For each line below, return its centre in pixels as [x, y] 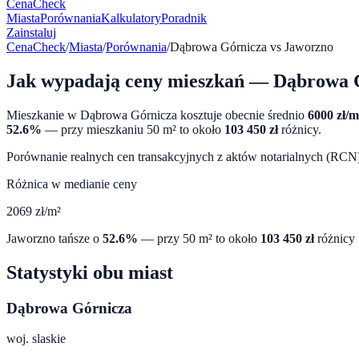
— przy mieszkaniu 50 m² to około [133, 129]
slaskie [49, 339]
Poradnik [184, 18]
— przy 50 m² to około [198, 238]
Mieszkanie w [43, 115]
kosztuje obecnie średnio [241, 115]
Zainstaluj [31, 32]
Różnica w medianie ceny [72, 184]
